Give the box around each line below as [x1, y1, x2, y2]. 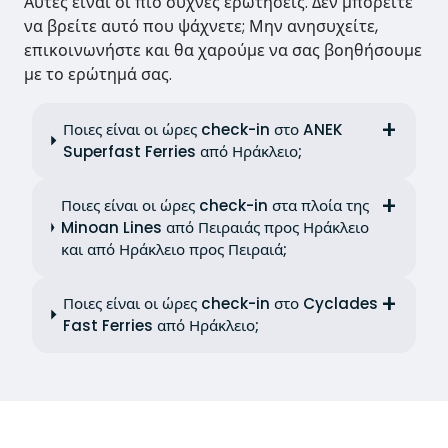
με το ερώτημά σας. [24, 62, 172, 86]
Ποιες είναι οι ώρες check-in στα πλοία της [61, 194, 370, 216]
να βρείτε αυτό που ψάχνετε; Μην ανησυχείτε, [24, 14, 378, 38]
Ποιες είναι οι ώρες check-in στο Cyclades [63, 292, 379, 314]
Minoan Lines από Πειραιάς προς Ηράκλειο [61, 216, 370, 238]
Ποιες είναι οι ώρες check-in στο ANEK [63, 118, 344, 140]
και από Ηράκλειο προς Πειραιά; [61, 238, 288, 260]
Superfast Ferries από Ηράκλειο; [63, 140, 303, 162]
